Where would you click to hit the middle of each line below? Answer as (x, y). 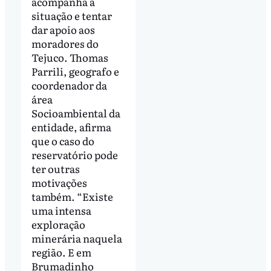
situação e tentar (71, 16)
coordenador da (69, 85)
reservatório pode (74, 155)
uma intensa (61, 211)
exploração (58, 224)
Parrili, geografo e (75, 71)
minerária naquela (77, 238)
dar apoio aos (63, 30)
